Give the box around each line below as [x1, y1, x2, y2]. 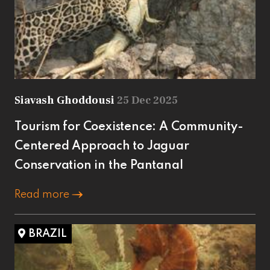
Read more [14, 189, 72, 200]
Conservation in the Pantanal [14, 159, 183, 172]
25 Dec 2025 [117, 93, 178, 107]
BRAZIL [29, 228, 67, 239]
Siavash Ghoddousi [14, 93, 117, 107]
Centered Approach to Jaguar [14, 140, 189, 152]
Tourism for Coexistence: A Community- [14, 121, 243, 133]
